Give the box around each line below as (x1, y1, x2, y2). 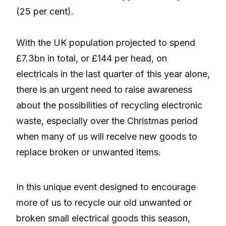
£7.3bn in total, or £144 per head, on (16, 53, 167, 64)
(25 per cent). (16, 6, 74, 17)
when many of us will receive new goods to (16, 131, 197, 142)
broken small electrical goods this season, (16, 213, 190, 224)
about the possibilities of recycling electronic (16, 100, 202, 111)
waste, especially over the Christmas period (16, 116, 198, 127)
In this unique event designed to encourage (16, 182, 196, 193)
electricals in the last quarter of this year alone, (16, 69, 210, 80)
